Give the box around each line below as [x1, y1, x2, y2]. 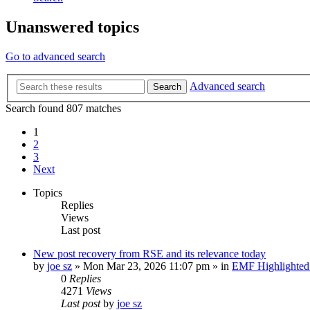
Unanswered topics [6, 18, 139, 37]
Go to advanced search [6, 51, 105, 63]
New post [33, 247, 75, 259]
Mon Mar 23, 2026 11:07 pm [83, 259, 210, 272]
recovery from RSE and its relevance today [78, 247, 266, 259]
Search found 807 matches [6, 102, 121, 114]
